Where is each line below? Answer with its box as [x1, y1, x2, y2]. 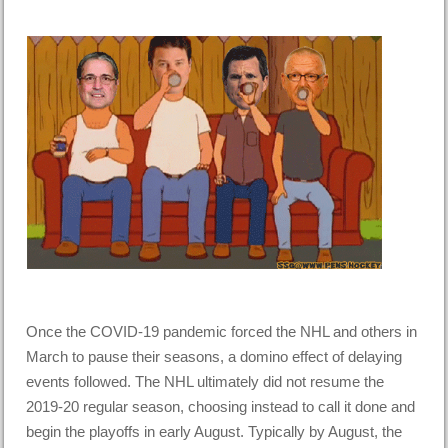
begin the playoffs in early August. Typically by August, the [26, 423, 403, 441]
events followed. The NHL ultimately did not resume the [26, 373, 385, 391]
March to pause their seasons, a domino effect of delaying [26, 348, 403, 366]
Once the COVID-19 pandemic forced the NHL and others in [26, 323, 418, 341]
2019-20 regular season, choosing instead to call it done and [26, 398, 416, 416]
